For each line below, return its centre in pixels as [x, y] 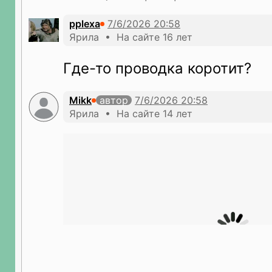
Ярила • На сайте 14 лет [131, 114]
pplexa [85, 24]
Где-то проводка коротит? [157, 68]
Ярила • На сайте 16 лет [131, 37]
